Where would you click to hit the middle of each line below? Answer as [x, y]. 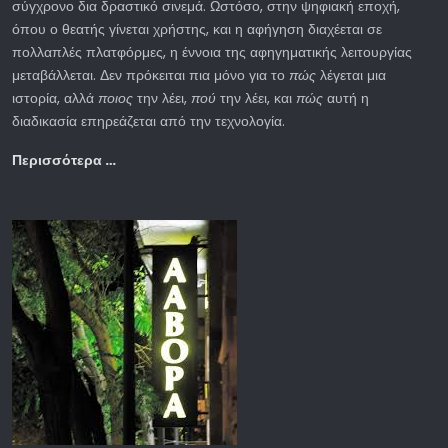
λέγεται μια [351, 75]
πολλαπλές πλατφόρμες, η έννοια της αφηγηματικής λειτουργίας [212, 52]
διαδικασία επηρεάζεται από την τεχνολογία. [148, 121]
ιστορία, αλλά [55, 98]
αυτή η [346, 98]
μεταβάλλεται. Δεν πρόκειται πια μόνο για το [150, 75]
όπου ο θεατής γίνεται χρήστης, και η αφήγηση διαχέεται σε [197, 29]
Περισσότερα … [64, 160]
